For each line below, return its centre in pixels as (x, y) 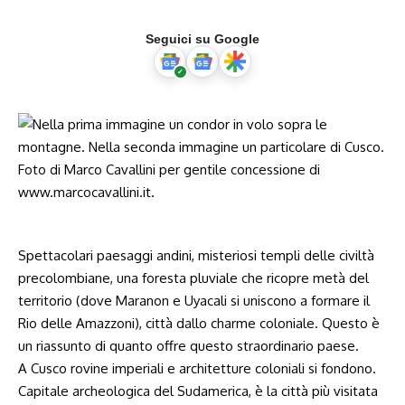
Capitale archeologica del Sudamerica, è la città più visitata (198, 391)
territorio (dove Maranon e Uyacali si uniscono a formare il (194, 301)
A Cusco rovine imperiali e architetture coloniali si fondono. (197, 368)
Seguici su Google (202, 39)
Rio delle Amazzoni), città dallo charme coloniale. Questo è (199, 323)
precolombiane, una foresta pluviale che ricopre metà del (193, 278)
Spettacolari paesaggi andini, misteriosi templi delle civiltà (196, 255)
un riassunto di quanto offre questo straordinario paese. (188, 346)
